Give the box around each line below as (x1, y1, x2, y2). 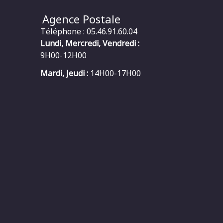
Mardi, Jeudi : (40, 67, 90, 79)
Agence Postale (42, 11, 121, 26)
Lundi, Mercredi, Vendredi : (40, 37, 139, 49)
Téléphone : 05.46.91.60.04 (40, 25, 137, 37)
